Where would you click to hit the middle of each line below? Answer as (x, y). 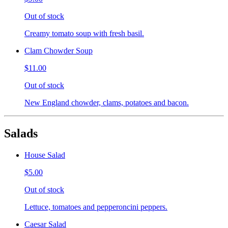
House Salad (45, 155)
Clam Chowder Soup (59, 50)
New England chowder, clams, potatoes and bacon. (107, 102)
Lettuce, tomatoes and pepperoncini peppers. (96, 207)
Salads (21, 133)
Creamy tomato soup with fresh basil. (84, 33)
